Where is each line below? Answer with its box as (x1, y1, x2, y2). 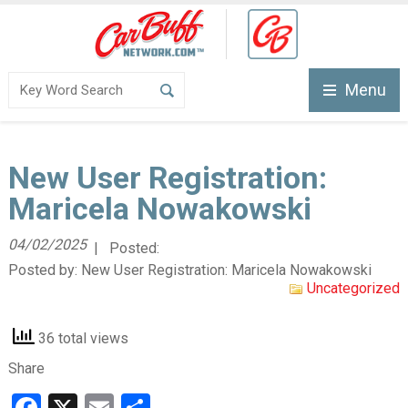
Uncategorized (307, 280, 401, 297)
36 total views (34, 329, 128, 347)
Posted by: (7, 261, 81, 279)
